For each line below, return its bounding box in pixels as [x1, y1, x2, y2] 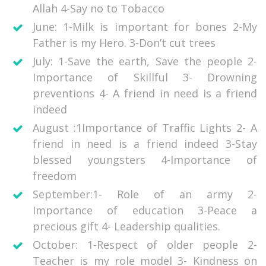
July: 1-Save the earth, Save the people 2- [33, 54, 257, 69]
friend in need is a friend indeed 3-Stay [33, 137, 257, 151]
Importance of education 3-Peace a [33, 203, 257, 218]
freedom [33, 169, 77, 183]
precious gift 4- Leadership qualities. [33, 219, 220, 234]
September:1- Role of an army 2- [33, 187, 257, 202]
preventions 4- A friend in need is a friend [33, 86, 257, 101]
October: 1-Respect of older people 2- [33, 237, 257, 252]
